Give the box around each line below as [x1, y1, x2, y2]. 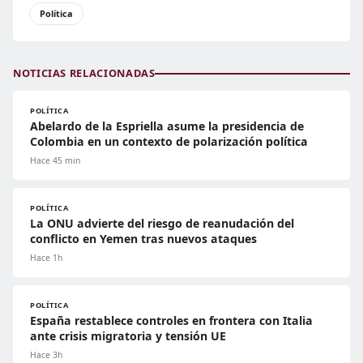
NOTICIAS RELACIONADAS [13, 66, 156, 81]
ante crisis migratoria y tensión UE [30, 328, 226, 344]
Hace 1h [30, 252, 62, 264]
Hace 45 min [30, 155, 80, 167]
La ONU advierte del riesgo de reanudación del [30, 216, 294, 232]
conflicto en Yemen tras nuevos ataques [30, 231, 257, 247]
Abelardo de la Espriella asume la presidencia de [30, 118, 304, 135]
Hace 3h [30, 349, 62, 361]
